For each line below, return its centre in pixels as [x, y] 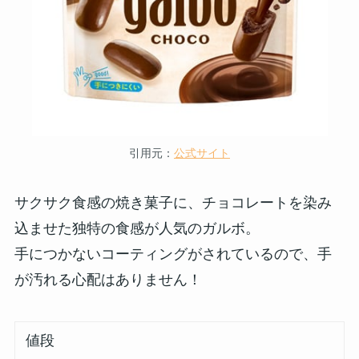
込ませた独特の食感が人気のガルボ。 [137, 228]
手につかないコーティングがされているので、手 [173, 254]
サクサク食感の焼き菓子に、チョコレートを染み [173, 202]
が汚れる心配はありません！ [108, 279]
